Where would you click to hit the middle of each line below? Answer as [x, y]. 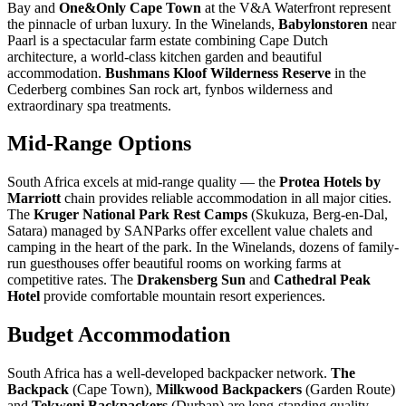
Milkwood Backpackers [229, 390]
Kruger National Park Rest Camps [140, 215]
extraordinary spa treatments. [89, 105]
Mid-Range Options [99, 144]
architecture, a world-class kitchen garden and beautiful [164, 56]
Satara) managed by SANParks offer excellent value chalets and [190, 231]
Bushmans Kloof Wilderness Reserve [218, 72]
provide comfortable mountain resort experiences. [183, 296]
